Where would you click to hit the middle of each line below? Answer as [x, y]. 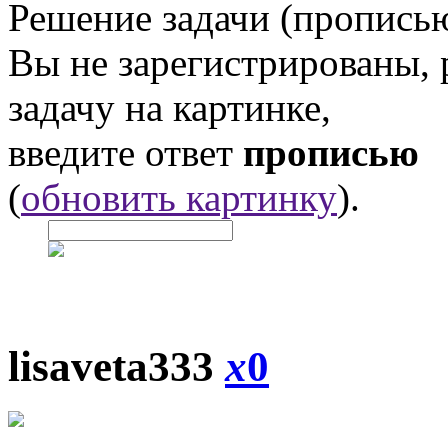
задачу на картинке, [169, 107]
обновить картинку [179, 197]
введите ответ [125, 152]
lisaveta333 [116, 367]
